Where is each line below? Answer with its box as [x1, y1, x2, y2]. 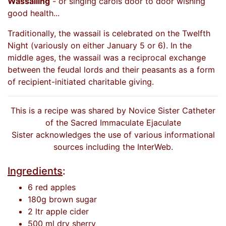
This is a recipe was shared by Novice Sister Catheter [11, 105, 215, 116]
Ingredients [8, 165, 63, 177]
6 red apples [28, 182, 76, 192]
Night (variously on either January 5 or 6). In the [8, 40, 192, 50]
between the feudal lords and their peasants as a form [8, 65, 215, 75]
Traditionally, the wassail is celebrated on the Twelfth [8, 28, 210, 38]
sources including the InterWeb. [53, 142, 173, 152]
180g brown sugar [28, 194, 97, 204]
